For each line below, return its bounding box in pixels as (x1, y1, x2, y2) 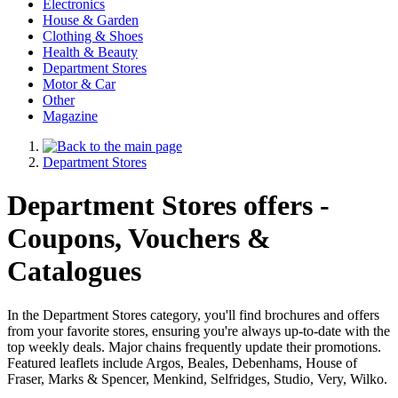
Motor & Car (43, 76, 115, 92)
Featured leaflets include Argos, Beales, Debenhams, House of (7, 354, 357, 370)
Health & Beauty (43, 44, 138, 60)
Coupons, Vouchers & (7, 222, 271, 255)
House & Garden (43, 12, 139, 28)
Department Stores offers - (7, 189, 330, 222)
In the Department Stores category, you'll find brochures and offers (7, 306, 379, 322)
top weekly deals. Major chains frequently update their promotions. (7, 338, 381, 354)
